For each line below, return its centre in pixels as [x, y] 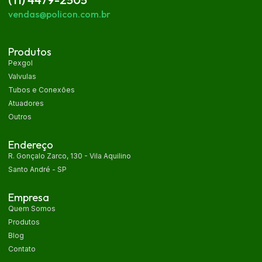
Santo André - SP [37, 169]
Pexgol [20, 63]
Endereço [31, 145]
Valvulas [22, 76]
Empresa [29, 197]
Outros [20, 117]
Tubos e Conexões [42, 90]
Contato [22, 249]
